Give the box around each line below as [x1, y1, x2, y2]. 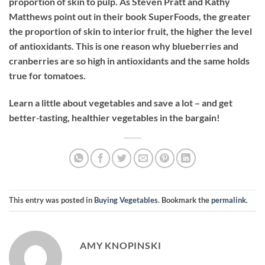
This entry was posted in [9, 195, 94, 205]
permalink [211, 195, 246, 205]
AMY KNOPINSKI [80, 239, 161, 251]
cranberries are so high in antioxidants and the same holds [9, 55, 250, 67]
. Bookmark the [158, 195, 211, 205]
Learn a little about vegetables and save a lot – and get [9, 96, 232, 108]
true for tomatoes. [9, 70, 86, 82]
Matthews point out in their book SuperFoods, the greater [9, 11, 251, 22]
